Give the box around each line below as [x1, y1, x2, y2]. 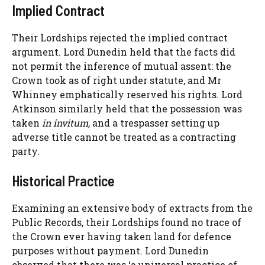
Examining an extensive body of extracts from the [12, 201, 253, 214]
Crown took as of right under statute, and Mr [12, 73, 221, 86]
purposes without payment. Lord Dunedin [12, 244, 209, 257]
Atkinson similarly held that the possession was [12, 102, 242, 115]
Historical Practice [12, 172, 115, 189]
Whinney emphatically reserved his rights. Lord [12, 88, 243, 101]
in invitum [42, 116, 88, 129]
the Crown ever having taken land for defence [12, 230, 231, 243]
